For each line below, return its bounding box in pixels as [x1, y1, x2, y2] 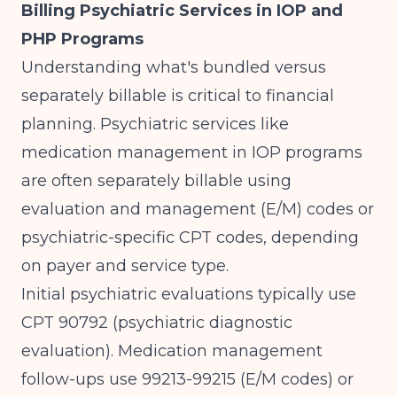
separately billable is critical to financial [21, 86, 334, 105]
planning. [21, 114, 100, 134]
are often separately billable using [21, 171, 292, 191]
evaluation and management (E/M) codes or [21, 199, 374, 219]
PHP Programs [21, 29, 144, 49]
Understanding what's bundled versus [21, 58, 326, 77]
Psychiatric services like [100, 114, 289, 134]
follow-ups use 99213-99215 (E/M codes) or [21, 370, 354, 389]
